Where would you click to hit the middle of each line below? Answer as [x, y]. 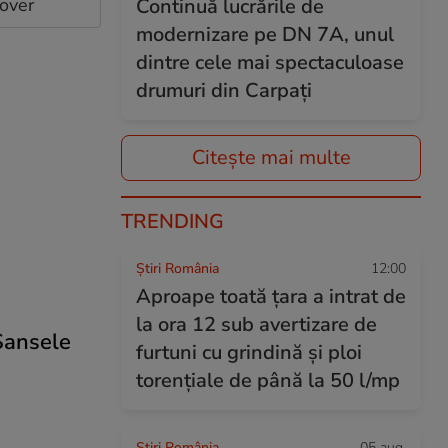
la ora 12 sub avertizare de [256, 324]
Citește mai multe [271, 157]
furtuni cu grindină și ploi [249, 352]
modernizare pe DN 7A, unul [265, 34]
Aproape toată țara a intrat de [271, 296]
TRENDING [172, 221]
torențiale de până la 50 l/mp [268, 380]
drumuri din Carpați [224, 90]
